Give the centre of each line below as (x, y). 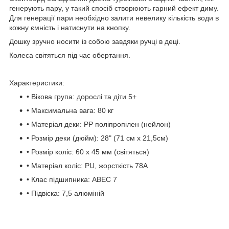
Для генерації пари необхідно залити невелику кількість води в (114, 18)
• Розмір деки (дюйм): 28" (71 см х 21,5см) (97, 138)
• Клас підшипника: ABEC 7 (72, 179)
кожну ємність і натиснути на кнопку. (70, 27)
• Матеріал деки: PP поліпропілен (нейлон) (99, 124)
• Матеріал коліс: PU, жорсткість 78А (87, 165)
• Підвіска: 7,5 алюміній (65, 193)
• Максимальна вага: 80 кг (70, 110)
